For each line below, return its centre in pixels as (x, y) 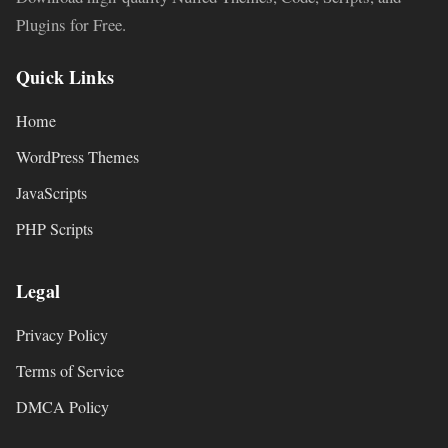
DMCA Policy (62, 407)
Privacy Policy (62, 335)
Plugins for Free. (71, 25)
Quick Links (65, 77)
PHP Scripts (54, 229)
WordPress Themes (77, 156)
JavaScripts (51, 193)
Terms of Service (70, 371)
